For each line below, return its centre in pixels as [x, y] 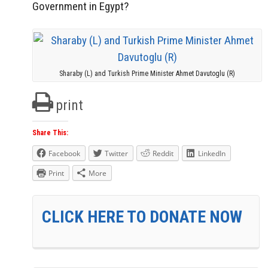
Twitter [116, 154]
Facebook [64, 154]
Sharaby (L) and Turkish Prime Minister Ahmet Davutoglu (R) [147, 73]
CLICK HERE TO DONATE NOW [142, 217]
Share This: [50, 133]
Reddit [163, 154]
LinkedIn [212, 154]
